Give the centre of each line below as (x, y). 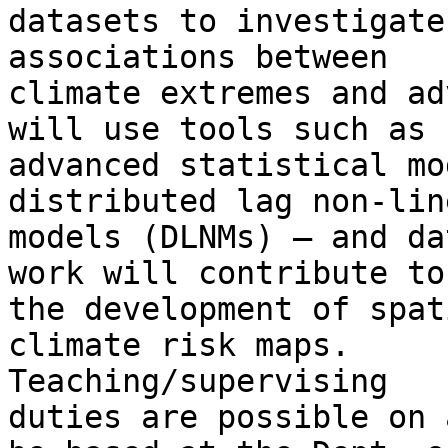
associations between (198, 57)
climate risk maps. (179, 345)
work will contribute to (226, 273)
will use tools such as (217, 129)
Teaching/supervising (198, 381)
